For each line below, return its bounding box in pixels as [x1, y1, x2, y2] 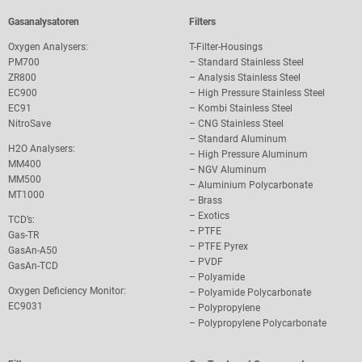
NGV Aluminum [198, 164, 267, 176]
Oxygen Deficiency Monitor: [8, 285, 126, 297]
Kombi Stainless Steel [198, 103, 293, 115]
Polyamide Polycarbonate [198, 287, 311, 299]
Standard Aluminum [198, 133, 287, 145]
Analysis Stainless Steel [198, 72, 301, 84]
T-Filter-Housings [189, 41, 263, 53]
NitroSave [8, 118, 51, 130]
